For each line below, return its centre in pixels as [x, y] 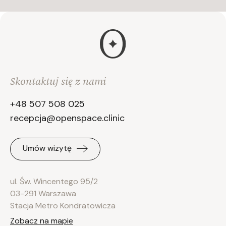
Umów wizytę [47, 148]
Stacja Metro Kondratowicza [63, 205]
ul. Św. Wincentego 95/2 [54, 181]
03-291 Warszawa [43, 193]
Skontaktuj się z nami [58, 81]
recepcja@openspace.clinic [67, 118]
